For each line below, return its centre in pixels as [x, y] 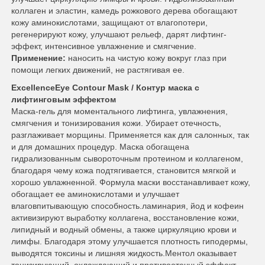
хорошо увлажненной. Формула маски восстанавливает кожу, [131, 182]
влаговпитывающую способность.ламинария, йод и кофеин [127, 206]
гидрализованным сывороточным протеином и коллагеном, [127, 159]
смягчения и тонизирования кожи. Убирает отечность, [116, 123]
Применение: [38, 58]
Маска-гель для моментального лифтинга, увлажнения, [119, 111]
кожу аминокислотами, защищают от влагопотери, [109, 22]
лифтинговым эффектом [64, 99]
